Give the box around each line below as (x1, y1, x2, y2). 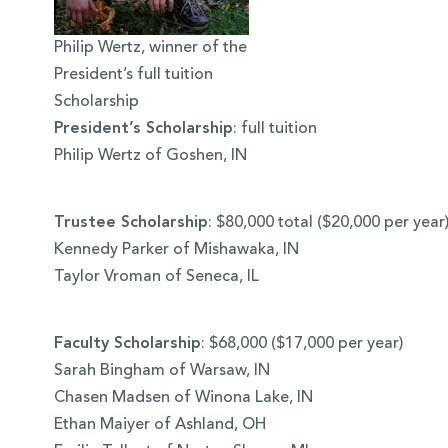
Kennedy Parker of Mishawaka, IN (53, 242, 299, 259)
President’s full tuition (53, 67, 213, 84)
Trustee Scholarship (53, 215, 208, 232)
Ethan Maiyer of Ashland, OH (53, 417, 266, 434)
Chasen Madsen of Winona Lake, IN (53, 390, 313, 407)
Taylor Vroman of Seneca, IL (53, 269, 259, 286)
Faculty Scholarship (53, 336, 201, 353)
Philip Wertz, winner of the (53, 40, 247, 57)
